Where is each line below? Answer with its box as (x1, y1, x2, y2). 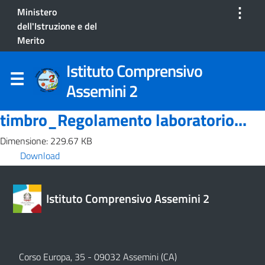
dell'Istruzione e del (17, 19, 97, 33)
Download (20, 148, 60, 163)
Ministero (17, 5, 57, 19)
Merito (17, 33, 44, 47)
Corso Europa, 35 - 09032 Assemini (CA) (19, 249, 177, 264)
